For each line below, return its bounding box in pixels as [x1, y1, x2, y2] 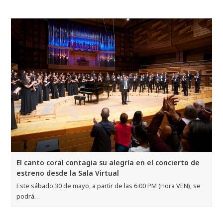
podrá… [16, 192, 40, 201]
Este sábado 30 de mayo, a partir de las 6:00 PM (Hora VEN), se [16, 181, 201, 191]
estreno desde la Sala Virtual [16, 168, 119, 178]
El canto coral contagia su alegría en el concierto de [16, 158, 200, 168]
